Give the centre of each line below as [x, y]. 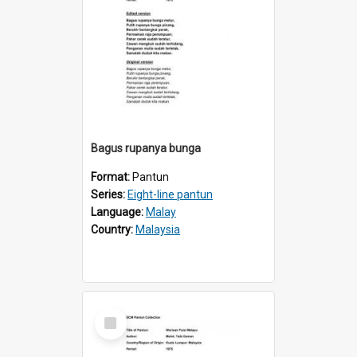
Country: [113, 229]
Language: [118, 212]
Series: [109, 194]
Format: [112, 177]
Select [115, 314]
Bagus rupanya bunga [146, 148]
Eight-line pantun [170, 194]
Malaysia [158, 229]
